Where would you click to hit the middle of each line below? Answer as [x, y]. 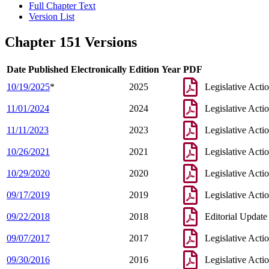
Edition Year [155, 70]
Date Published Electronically [67, 70]
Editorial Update [236, 217]
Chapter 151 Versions [71, 42]
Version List [52, 17]
